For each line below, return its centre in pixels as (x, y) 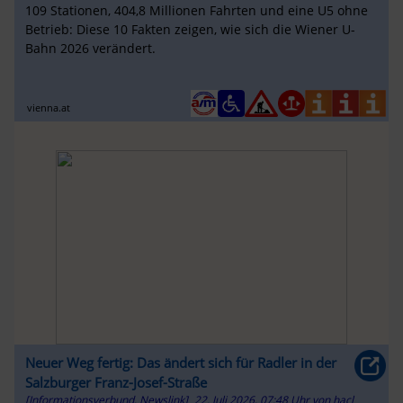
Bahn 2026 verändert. (90, 49)
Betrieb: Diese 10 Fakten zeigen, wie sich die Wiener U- (190, 30)
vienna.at (49, 107)
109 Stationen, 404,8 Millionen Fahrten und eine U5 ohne (196, 11)
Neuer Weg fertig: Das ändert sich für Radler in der (180, 362)
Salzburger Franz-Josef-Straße (116, 382)
